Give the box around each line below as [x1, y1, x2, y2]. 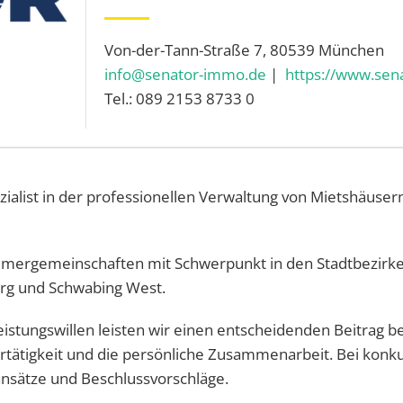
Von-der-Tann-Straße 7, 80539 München [104, 40, 385, 61]
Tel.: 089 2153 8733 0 [104, 88, 255, 110]
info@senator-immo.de [104, 64, 267, 85]
